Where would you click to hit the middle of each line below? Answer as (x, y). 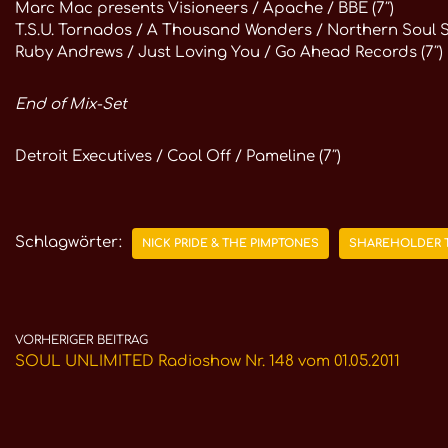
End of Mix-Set (71, 105)
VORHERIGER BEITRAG (81, 340)
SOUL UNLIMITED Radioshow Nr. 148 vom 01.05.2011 (207, 362)
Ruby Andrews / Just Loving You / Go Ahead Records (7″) (229, 53)
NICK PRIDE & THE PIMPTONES (230, 244)
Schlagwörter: (68, 243)
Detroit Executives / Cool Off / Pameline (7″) (178, 157)
